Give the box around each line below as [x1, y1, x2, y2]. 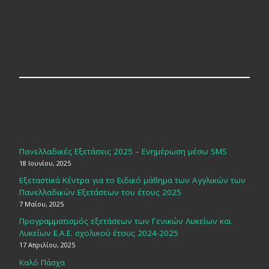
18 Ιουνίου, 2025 [19, 158, 71, 168]
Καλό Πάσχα [19, 256, 65, 268]
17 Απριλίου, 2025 [19, 240, 75, 250]
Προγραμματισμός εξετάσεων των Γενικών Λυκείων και [19, 216, 231, 227]
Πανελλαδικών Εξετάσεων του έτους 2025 [19, 187, 181, 198]
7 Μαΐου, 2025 [19, 199, 64, 209]
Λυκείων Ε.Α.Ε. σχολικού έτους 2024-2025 [19, 228, 178, 239]
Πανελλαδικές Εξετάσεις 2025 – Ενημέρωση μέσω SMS [19, 145, 227, 157]
